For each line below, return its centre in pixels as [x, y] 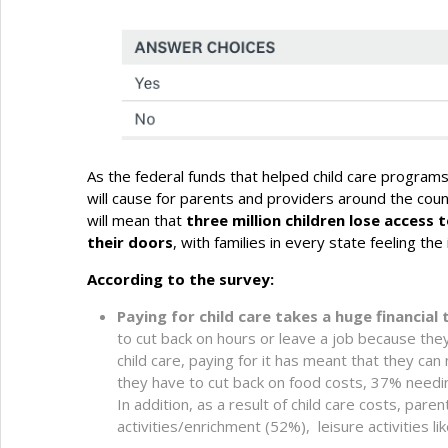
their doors [130, 241]
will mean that [134, 219]
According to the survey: [180, 278]
